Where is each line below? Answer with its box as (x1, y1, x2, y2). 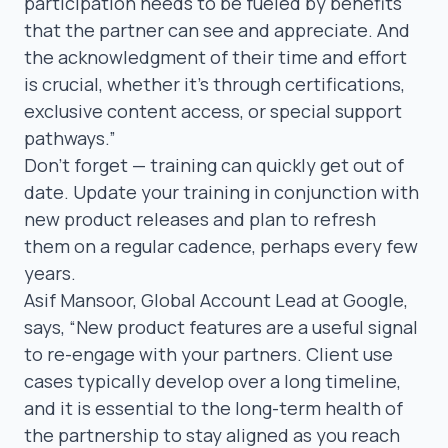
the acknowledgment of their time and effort (24, 44, 407, 69)
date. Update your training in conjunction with (24, 179, 419, 204)
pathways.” (24, 125, 116, 150)
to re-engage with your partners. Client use (24, 341, 393, 366)
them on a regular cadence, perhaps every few (24, 233, 418, 258)
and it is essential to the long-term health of (24, 395, 403, 420)
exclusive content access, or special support (24, 98, 402, 123)
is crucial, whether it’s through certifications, (24, 71, 405, 96)
